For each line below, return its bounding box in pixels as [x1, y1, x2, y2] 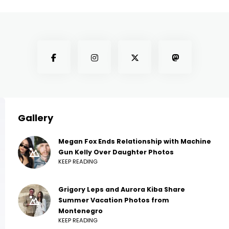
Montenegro [58, 207, 103, 216]
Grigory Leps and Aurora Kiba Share [58, 185, 185, 194]
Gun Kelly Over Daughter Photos [58, 148, 174, 157]
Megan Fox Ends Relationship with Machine [58, 137, 211, 146]
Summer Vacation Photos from [58, 196, 169, 205]
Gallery [18, 111, 53, 125]
